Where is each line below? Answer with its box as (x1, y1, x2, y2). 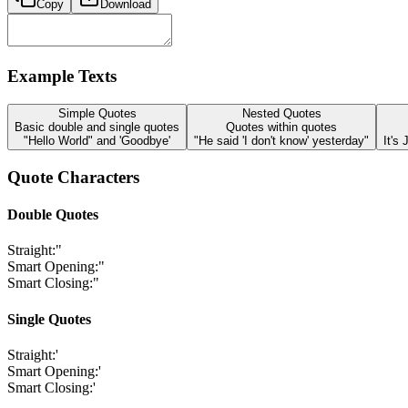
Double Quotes (7, 207, 98, 223)
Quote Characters (7, 167, 139, 187)
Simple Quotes (57, 107, 137, 121)
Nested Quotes (241, 107, 321, 121)
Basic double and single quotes (15, 120, 179, 135)
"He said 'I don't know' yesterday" (194, 134, 369, 148)
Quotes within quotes (226, 120, 337, 135)
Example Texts (7, 66, 117, 87)
